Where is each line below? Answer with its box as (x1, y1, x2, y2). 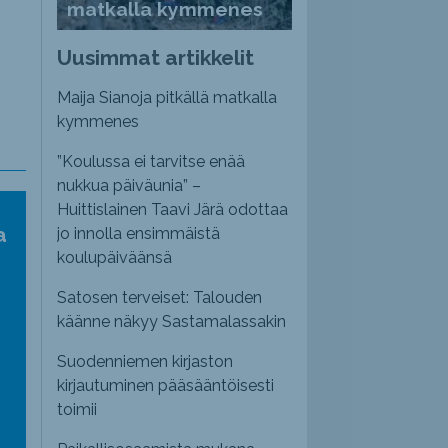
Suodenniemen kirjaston (57, 352, 234, 372)
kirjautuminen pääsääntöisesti (57, 376, 275, 396)
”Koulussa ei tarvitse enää (57, 152, 246, 172)
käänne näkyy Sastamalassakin (57, 312, 287, 332)
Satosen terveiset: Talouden (57, 288, 263, 308)
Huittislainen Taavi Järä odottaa (57, 200, 289, 220)
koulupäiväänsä (57, 248, 173, 268)
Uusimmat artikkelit (57, 45, 255, 71)
